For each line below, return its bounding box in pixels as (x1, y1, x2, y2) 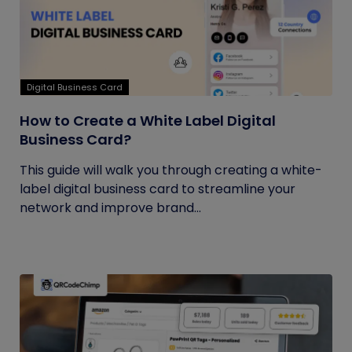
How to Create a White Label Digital (20, 111, 276, 130)
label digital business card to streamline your (20, 180, 295, 198)
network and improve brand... (20, 199, 201, 217)
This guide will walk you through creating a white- (20, 161, 322, 179)
